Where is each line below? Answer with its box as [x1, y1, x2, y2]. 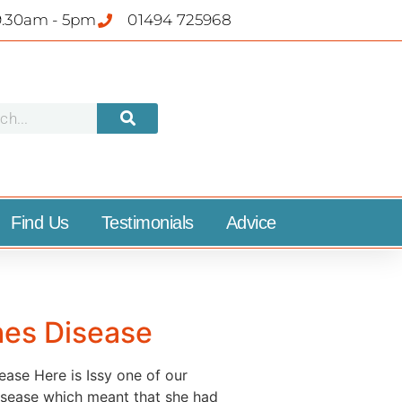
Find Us [11, 213, 69, 233]
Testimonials [100, 213, 194, 233]
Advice [225, 213, 276, 233]
